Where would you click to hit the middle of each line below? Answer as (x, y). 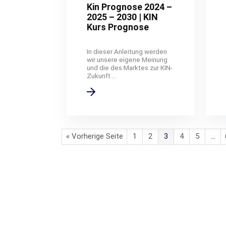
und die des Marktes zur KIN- (130, 67)
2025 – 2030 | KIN (123, 17)
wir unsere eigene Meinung (127, 59)
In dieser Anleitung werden (127, 51)
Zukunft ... (102, 75)
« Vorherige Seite (94, 136)
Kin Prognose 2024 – (130, 7)
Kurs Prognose (118, 27)
